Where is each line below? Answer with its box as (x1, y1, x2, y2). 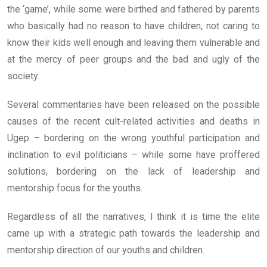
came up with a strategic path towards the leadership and (7, 228, 260, 240)
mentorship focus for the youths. (7, 182, 142, 194)
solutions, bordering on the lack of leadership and (7, 166, 260, 178)
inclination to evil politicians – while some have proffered (7, 149, 260, 161)
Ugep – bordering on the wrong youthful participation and (7, 132, 260, 144)
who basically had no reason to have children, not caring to (7, 20, 260, 32)
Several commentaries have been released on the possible (7, 99, 260, 111)
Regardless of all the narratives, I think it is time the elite (7, 211, 260, 223)
